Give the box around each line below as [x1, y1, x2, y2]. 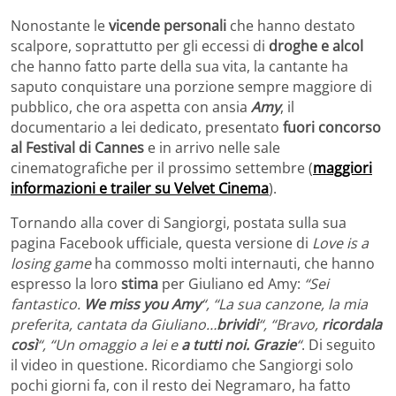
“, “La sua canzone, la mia [201, 293, 368, 314]
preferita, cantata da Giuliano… [11, 314, 217, 334]
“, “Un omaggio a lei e [37, 334, 181, 354]
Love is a [312, 232, 369, 253]
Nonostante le [11, 15, 109, 35]
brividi [217, 314, 258, 334]
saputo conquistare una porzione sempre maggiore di [11, 76, 372, 96]
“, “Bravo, [258, 314, 322, 334]
